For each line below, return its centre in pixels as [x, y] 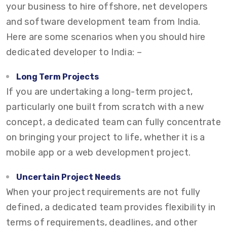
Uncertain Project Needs [68, 177]
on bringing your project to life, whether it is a [106, 137]
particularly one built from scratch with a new [105, 107]
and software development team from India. [103, 22]
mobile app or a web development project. [99, 153]
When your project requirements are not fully [103, 192]
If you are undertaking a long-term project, [100, 92]
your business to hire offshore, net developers [107, 7]
